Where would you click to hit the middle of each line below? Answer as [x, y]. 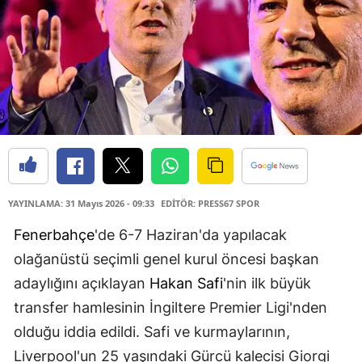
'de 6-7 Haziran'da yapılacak [191, 235]
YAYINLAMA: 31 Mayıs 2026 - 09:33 [81, 204]
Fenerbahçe [54, 235]
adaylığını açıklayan [82, 284]
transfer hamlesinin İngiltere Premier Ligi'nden [170, 308]
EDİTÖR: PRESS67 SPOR [210, 204]
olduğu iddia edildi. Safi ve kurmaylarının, [152, 332]
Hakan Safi [186, 284]
